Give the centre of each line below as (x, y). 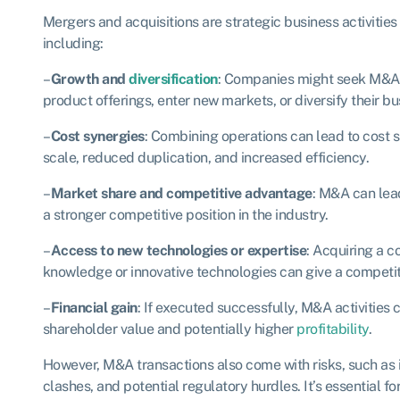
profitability (333, 329)
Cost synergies (97, 136)
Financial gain (94, 307)
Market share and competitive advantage (181, 193)
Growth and (89, 79)
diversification (173, 79)
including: (73, 43)
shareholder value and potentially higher (169, 329)
